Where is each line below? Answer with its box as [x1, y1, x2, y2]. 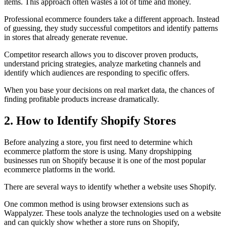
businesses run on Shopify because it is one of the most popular [4, 156, 206, 165]
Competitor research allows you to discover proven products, [4, 50, 198, 59]
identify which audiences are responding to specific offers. [4, 68, 190, 78]
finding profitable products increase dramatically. [4, 95, 159, 104]
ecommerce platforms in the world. [4, 165, 115, 174]
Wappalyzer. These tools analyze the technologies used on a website [4, 209, 221, 218]
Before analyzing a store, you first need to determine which [4, 138, 193, 147]
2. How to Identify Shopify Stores [4, 114, 176, 128]
